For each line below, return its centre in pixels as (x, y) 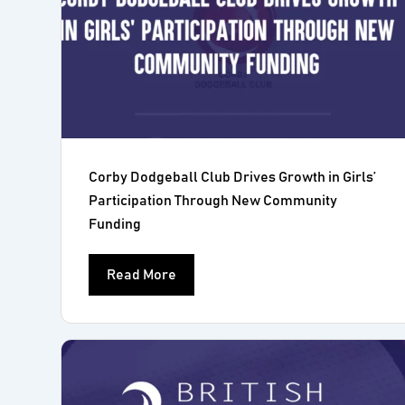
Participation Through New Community (213, 201)
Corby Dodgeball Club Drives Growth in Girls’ (233, 177)
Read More (142, 275)
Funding (115, 224)
